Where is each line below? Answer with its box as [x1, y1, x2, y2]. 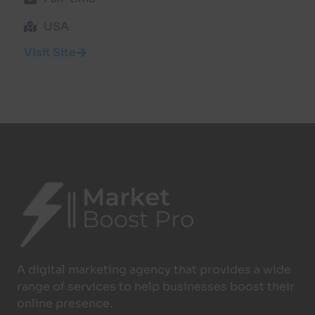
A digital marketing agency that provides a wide [17, 262, 291, 277]
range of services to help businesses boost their [17, 278, 295, 294]
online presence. [17, 295, 112, 311]
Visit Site [24, 44, 76, 60]
